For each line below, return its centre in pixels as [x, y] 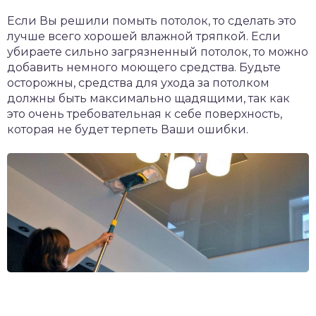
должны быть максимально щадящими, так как [148, 98]
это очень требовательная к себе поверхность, [145, 114]
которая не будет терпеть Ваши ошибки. [128, 129]
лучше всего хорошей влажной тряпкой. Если [144, 36]
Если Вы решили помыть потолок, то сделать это [152, 20]
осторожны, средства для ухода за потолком [138, 83]
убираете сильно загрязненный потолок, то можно [158, 51]
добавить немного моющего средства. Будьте [144, 67]
